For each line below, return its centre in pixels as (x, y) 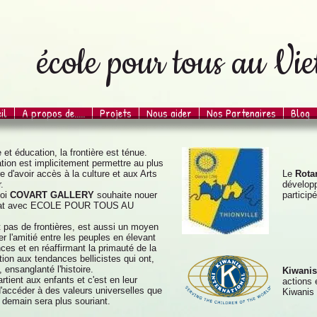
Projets (116, 113)
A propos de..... (53, 113)
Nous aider (169, 113)
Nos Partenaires (241, 113)
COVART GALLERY (53, 195)
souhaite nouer (127, 195)
